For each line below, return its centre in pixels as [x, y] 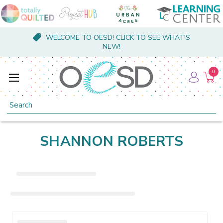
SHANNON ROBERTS [111, 141]
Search [18, 102]
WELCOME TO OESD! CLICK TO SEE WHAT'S [118, 38]
